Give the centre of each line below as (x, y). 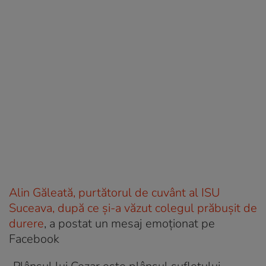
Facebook (34, 239)
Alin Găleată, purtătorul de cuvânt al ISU (114, 193)
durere (26, 224)
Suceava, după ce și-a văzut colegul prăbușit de (133, 208)
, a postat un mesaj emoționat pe (129, 224)
